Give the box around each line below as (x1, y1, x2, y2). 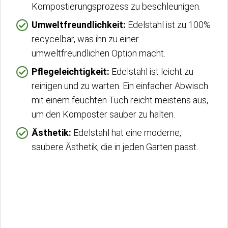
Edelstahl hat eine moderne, (71, 127, 181, 138)
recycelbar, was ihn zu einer (32, 33, 139, 44)
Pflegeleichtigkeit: (32, 66, 109, 77)
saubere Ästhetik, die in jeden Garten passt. (32, 141, 198, 152)
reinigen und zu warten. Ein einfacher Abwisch (32, 80, 208, 91)
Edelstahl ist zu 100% (126, 19, 211, 30)
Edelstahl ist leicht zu (109, 66, 193, 77)
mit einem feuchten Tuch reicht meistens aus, (32, 94, 208, 105)
